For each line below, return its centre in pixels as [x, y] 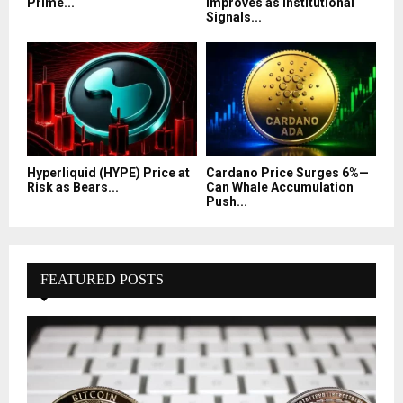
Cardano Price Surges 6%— [287, 173]
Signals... [234, 18]
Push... [227, 202]
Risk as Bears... [73, 188]
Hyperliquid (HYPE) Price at [108, 173]
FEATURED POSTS [102, 280]
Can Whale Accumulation [280, 188]
